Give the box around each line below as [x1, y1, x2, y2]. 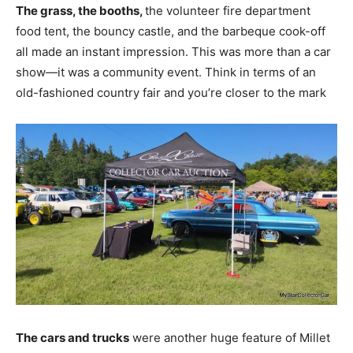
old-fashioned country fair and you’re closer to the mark [16, 84, 326, 100]
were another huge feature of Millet [129, 329, 330, 345]
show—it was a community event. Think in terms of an [16, 64, 316, 80]
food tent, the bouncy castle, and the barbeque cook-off [16, 23, 325, 39]
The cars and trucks [16, 329, 129, 345]
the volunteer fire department [145, 2, 310, 18]
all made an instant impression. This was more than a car [16, 43, 331, 59]
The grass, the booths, [16, 2, 145, 18]
